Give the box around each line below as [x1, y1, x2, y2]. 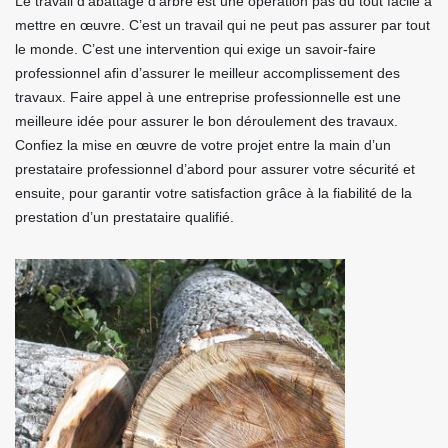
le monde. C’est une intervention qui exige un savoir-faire [15, 41, 376, 57]
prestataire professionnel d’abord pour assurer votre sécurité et [15, 161, 415, 177]
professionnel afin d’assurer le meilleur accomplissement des [15, 65, 400, 81]
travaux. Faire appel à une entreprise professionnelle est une [15, 89, 401, 105]
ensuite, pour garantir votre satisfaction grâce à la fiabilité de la [15, 185, 412, 201]
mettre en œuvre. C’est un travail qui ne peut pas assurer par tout [15, 17, 430, 33]
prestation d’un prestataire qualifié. [15, 209, 234, 225]
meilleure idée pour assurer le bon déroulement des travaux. [15, 113, 398, 129]
